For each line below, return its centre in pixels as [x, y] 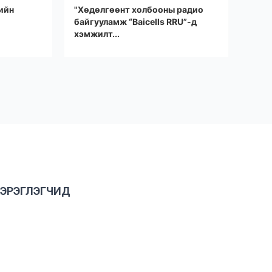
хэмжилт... [97, 34]
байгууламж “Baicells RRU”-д [135, 22]
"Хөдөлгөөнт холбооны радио [139, 9]
